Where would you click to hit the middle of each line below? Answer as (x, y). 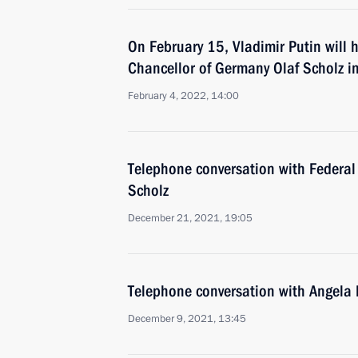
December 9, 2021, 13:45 (187, 319)
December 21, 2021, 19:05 (190, 218)
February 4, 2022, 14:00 (183, 96)
